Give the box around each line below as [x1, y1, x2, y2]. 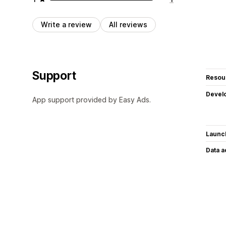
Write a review [41, 20, 92, 29]
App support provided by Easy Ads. [32, 95, 151, 104]
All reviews [109, 20, 147, 29]
